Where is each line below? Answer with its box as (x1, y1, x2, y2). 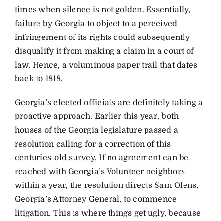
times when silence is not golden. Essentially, (14, 5, 191, 14)
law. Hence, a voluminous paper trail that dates (14, 60, 198, 70)
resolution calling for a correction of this (14, 139, 171, 148)
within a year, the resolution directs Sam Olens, (14, 181, 199, 190)
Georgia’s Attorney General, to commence (14, 194, 177, 204)
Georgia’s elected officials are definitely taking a (14, 98, 203, 107)
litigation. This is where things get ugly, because (14, 208, 201, 218)
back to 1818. (14, 74, 63, 83)
